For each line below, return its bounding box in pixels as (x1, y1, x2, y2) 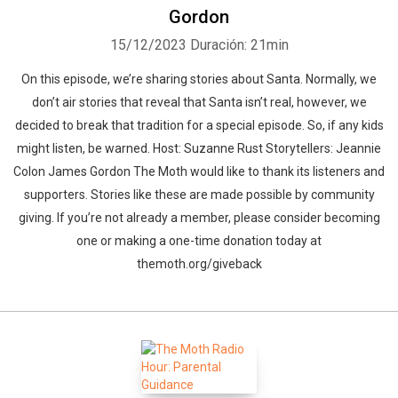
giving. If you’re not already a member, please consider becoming (18, 211, 380, 225)
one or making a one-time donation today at (76, 234, 322, 248)
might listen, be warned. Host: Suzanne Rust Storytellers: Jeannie (17, 141, 381, 155)
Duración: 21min (189, 36, 289, 53)
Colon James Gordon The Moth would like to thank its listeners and (13, 164, 385, 179)
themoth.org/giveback (136, 257, 262, 271)
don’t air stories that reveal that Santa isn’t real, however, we (31, 95, 367, 109)
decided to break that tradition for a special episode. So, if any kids (14, 118, 384, 132)
